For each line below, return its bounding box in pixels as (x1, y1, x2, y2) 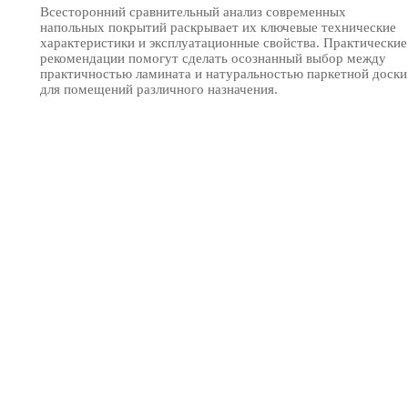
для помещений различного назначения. (40, 81, 278, 97)
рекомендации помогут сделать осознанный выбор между (40, 50, 386, 66)
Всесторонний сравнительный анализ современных (40, 4, 346, 19)
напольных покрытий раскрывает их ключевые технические (40, 19, 396, 35)
